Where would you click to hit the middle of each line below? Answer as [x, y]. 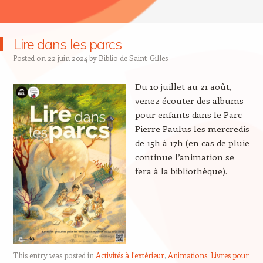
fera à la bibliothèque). [181, 171]
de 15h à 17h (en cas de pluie [192, 143]
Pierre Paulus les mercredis [192, 129]
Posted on [30, 58]
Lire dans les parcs [68, 44]
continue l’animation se [184, 157]
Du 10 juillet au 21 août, [183, 87]
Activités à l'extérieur [130, 255]
